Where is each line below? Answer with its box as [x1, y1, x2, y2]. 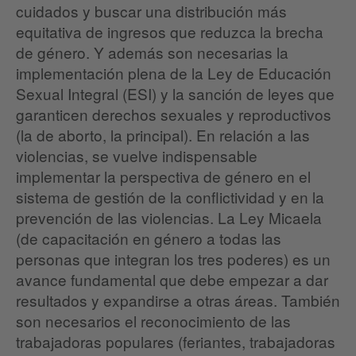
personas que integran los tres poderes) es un [16, 248, 331, 270]
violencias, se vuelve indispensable [16, 145, 257, 167]
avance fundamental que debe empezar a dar [16, 269, 328, 291]
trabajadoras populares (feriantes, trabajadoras [16, 331, 335, 353]
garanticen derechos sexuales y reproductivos [16, 103, 331, 126]
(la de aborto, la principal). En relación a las [16, 124, 310, 146]
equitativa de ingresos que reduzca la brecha [16, 21, 323, 43]
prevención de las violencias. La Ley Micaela [16, 207, 322, 229]
